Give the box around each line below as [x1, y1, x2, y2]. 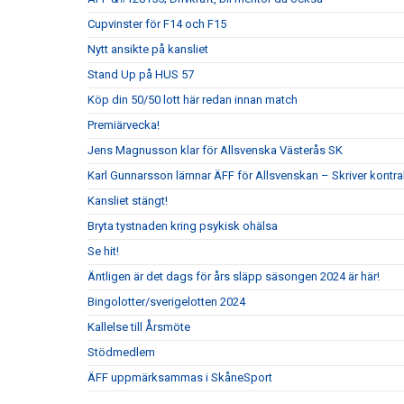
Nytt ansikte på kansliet [87, 42, 208, 57]
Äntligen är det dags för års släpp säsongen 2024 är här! [87, 270, 380, 284]
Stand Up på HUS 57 [87, 68, 194, 82]
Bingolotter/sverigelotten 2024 [87, 295, 245, 309]
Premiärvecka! [87, 118, 160, 133]
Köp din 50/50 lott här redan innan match [87, 93, 298, 107]
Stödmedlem [87, 345, 155, 360]
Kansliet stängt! [87, 194, 168, 208]
